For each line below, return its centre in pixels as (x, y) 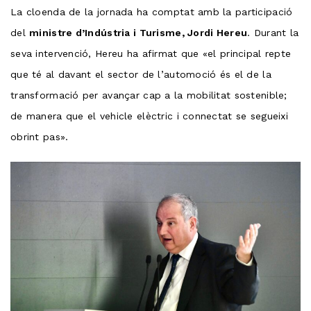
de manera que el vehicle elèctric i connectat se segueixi (149, 116)
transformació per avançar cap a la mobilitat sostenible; (149, 95)
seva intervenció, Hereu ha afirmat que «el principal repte (151, 53)
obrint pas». (40, 136)
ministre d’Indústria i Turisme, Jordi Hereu (138, 32)
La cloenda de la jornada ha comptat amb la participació (152, 11)
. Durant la (273, 32)
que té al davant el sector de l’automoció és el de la (141, 74)
